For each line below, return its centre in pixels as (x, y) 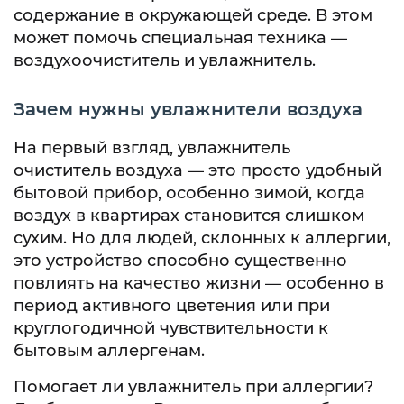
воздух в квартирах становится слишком (189, 216)
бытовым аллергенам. (109, 351)
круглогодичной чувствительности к (171, 329)
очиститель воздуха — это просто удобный (197, 171)
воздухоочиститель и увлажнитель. (165, 61)
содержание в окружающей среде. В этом (193, 16)
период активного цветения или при (172, 306)
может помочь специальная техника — (180, 38)
